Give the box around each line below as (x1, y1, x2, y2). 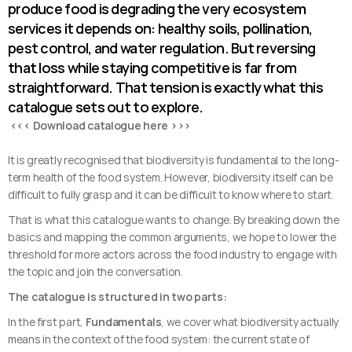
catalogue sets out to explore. (8, 97, 203, 117)
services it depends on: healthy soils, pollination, (8, 19, 313, 38)
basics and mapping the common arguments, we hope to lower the (8, 229, 336, 245)
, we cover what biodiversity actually (161, 314, 339, 330)
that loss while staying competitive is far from (8, 58, 297, 78)
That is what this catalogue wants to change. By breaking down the (8, 212, 339, 228)
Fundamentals (85, 314, 162, 330)
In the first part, (8, 314, 86, 330)
